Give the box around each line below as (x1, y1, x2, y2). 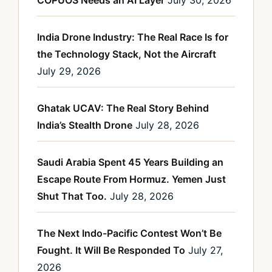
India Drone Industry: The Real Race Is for (37, 31, 228, 44)
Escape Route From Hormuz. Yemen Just (37, 173, 226, 186)
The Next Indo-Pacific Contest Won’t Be (37, 227, 222, 240)
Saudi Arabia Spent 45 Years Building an (37, 156, 223, 169)
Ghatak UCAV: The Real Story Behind (37, 102, 209, 115)
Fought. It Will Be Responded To (37, 244, 185, 257)
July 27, (188, 244, 223, 257)
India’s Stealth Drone (37, 119, 132, 132)
